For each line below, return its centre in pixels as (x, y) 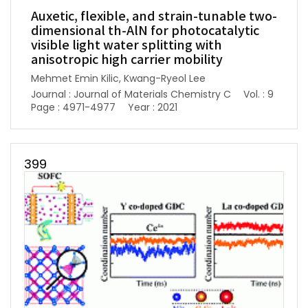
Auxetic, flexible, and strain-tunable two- (154, 17)
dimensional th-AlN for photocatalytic (145, 32)
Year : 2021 (153, 108)
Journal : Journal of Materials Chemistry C (131, 95)
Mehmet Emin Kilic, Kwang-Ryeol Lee (118, 79)
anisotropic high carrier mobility (127, 60)
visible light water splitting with (126, 46)
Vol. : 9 (258, 95)
